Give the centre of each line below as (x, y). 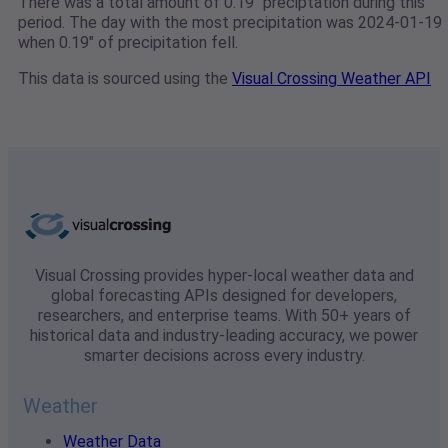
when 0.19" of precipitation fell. (128, 43)
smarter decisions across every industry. (224, 356)
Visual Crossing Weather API (331, 79)
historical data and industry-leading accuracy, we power (224, 336)
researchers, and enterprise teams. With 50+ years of (224, 316)
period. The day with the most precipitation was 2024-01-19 (230, 23)
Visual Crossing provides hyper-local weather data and (224, 276)
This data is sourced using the (125, 79)
